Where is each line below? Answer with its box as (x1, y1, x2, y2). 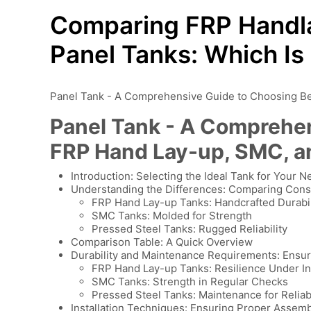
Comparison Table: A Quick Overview (71, 235, 253, 249)
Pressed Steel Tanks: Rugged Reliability (92, 222, 287, 236)
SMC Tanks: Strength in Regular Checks (92, 275, 288, 289)
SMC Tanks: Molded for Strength (92, 209, 252, 223)
